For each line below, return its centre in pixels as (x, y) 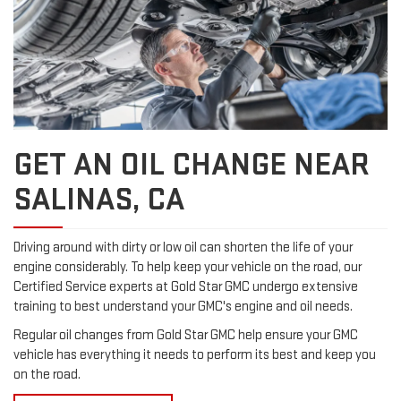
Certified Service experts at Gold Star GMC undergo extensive (186, 287)
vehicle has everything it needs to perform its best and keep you (195, 355)
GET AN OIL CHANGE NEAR (192, 166)
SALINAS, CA (99, 200)
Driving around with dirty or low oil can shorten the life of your (183, 248)
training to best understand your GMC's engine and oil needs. (183, 307)
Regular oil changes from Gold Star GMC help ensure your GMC (186, 336)
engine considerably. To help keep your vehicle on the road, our (188, 268)
